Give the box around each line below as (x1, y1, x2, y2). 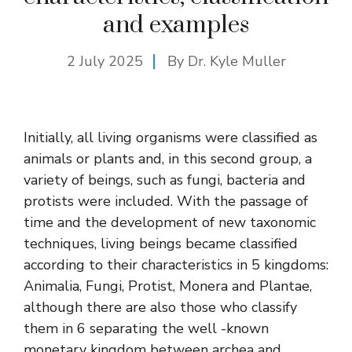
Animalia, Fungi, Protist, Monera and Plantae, (24, 276, 312, 295)
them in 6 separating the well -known (24, 318, 269, 338)
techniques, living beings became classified (24, 233, 298, 253)
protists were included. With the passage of (24, 191, 308, 211)
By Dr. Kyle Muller (167, 51, 286, 71)
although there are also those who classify (24, 297, 297, 317)
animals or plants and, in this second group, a (24, 148, 312, 168)
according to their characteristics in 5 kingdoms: (24, 255, 328, 274)
